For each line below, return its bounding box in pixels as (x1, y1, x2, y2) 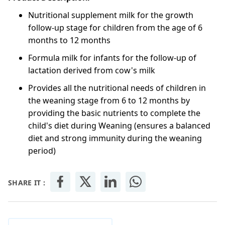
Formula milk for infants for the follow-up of (28, 52, 196, 64)
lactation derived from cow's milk (28, 65, 155, 76)
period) (28, 145, 56, 157)
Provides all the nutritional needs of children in (28, 82, 206, 94)
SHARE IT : (8, 178, 45, 188)
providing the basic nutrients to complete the (28, 107, 200, 119)
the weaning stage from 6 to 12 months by (28, 95, 190, 106)
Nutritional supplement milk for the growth (28, 10, 193, 21)
